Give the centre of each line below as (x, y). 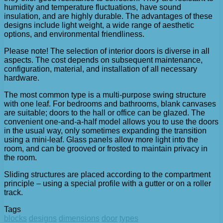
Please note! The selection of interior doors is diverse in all (107, 51)
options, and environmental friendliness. (74, 34)
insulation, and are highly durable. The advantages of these (108, 16)
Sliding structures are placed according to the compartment (107, 174)
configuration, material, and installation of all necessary (101, 69)
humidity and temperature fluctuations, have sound (93, 7)
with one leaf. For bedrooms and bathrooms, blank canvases (110, 104)
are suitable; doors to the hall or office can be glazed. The (105, 112)
